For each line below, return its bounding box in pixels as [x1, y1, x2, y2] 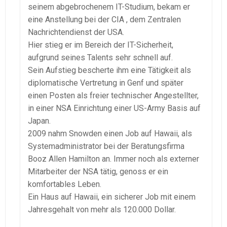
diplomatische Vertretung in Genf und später [28, 78, 183, 88]
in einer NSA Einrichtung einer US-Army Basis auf [28, 103, 201, 113]
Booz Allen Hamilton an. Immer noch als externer [28, 154, 199, 164]
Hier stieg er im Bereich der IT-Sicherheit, [28, 40, 173, 50]
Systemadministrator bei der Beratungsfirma [28, 141, 184, 151]
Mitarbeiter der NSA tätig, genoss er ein [28, 166, 168, 176]
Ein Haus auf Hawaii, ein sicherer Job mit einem [28, 192, 196, 202]
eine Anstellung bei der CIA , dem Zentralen [28, 14, 181, 24]
